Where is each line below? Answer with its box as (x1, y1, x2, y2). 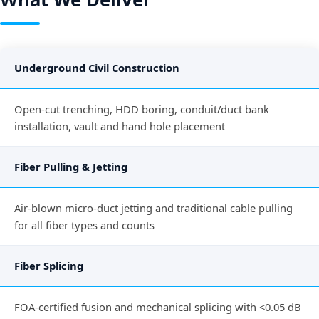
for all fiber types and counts (14, 218, 155, 233)
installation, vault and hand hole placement (14, 119, 225, 134)
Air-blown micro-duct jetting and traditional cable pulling (14, 201, 293, 216)
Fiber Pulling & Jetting (14, 159, 127, 174)
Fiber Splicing (14, 258, 83, 273)
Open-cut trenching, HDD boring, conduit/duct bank (14, 102, 269, 117)
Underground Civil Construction (14, 61, 179, 75)
